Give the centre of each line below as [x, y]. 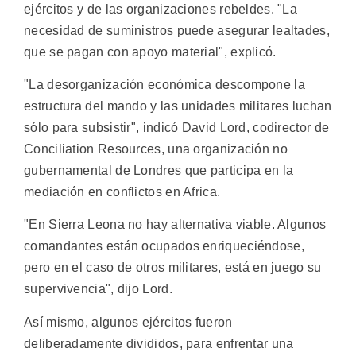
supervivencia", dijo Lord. [98, 289]
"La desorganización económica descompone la [164, 85]
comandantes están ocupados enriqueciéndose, [164, 246]
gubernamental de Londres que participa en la [159, 171]
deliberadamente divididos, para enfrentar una [159, 343]
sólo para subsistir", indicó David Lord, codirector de [177, 128]
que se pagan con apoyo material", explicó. [150, 52]
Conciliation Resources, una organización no [156, 149]
